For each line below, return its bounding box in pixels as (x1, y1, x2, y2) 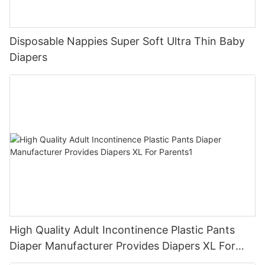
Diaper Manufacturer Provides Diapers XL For (9, 239, 235, 252)
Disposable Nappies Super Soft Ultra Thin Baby (9, 35, 245, 47)
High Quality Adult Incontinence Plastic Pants (9, 223, 235, 236)
